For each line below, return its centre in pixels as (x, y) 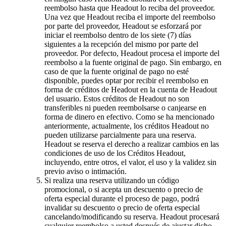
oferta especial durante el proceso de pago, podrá (122, 198)
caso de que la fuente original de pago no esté (117, 71)
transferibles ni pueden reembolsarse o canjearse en (125, 107)
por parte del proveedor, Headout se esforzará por (123, 26)
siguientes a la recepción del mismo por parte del (121, 44)
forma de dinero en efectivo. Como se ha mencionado (129, 117)
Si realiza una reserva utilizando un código (112, 180)
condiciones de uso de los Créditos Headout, (115, 153)
